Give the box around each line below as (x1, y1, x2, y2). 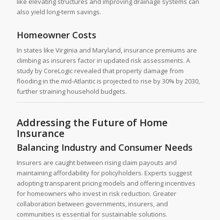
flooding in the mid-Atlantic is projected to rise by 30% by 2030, (16, 76, 200, 85)
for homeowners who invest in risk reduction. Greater (16, 189, 176, 198)
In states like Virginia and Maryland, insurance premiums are (16, 45, 197, 55)
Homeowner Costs (16, 28, 96, 41)
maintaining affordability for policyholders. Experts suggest (16, 168, 192, 177)
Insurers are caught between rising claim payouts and (16, 158, 177, 167)
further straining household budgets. (16, 86, 127, 96)
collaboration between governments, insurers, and (16, 199, 168, 208)
